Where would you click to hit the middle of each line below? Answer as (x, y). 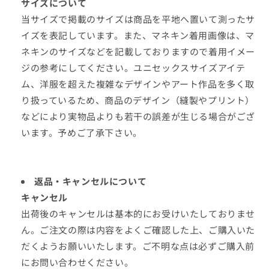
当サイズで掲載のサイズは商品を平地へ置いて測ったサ (138, 19)
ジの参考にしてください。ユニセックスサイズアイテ (133, 68)
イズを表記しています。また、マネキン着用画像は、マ (138, 35)
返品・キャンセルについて (91, 181)
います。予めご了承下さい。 (82, 132)
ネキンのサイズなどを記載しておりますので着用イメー (138, 51)
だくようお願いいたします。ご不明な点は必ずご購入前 (138, 246)
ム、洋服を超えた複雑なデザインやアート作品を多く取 (138, 84)
